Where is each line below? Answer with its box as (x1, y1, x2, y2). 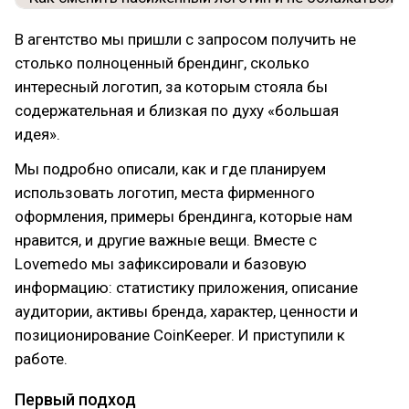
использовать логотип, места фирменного (15, 184, 315, 202)
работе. (15, 350, 68, 368)
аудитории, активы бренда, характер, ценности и (15, 302, 358, 320)
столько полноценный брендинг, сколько (15, 54, 309, 72)
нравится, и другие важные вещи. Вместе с (15, 231, 317, 249)
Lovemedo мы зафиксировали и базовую (15, 255, 307, 273)
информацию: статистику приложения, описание (15, 278, 358, 297)
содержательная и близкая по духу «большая (15, 101, 339, 120)
